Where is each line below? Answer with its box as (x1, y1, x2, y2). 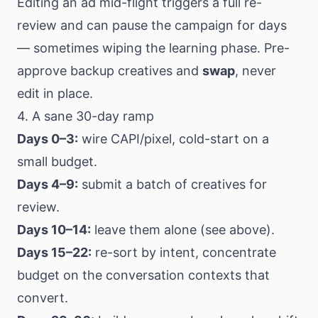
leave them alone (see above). (91, 222, 275, 237)
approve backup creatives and (17, 63, 202, 78)
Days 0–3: (17, 131, 78, 146)
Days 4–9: (17, 177, 78, 192)
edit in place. (17, 86, 93, 101)
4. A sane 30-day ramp (17, 109, 154, 124)
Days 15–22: (17, 245, 92, 260)
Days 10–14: (17, 222, 91, 237)
